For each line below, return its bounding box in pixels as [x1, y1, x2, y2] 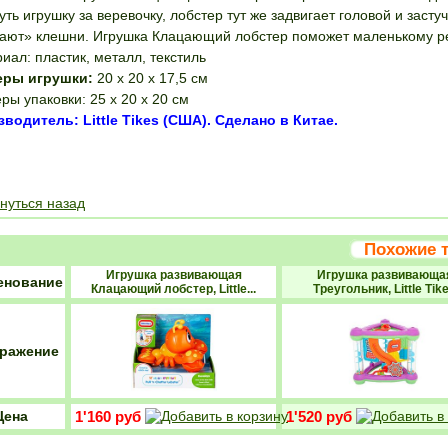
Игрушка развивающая [105, 268, 242, 282]
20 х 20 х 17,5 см [93, 70, 208, 86]
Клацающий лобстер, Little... [91, 282, 256, 296]
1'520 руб [286, 408, 352, 425]
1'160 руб [75, 408, 141, 425]
